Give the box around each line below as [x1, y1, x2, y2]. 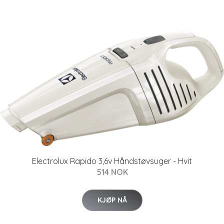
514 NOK [96, 166, 128, 177]
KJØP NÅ [97, 195, 127, 204]
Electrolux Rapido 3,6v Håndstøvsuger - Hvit [32, 155, 192, 166]
